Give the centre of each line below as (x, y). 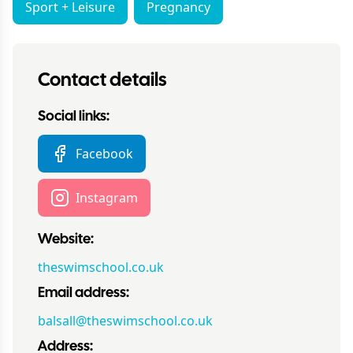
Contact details (102, 81)
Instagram (107, 198)
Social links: (74, 117)
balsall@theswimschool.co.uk (125, 321)
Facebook (104, 154)
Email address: (84, 294)
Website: (66, 240)
